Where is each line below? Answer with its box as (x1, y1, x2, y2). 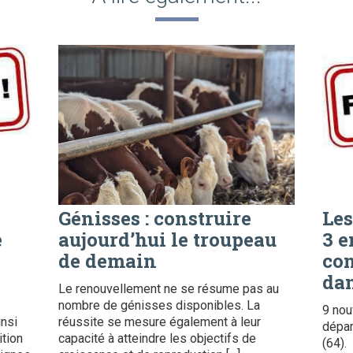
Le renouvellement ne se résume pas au (58, 281, 279, 296)
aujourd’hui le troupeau (58, 226, 277, 252)
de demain (58, 247, 157, 273)
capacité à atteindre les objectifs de (58, 330, 256, 346)
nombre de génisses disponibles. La (58, 297, 260, 313)
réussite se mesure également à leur (58, 314, 261, 329)
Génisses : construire (58, 205, 251, 231)
